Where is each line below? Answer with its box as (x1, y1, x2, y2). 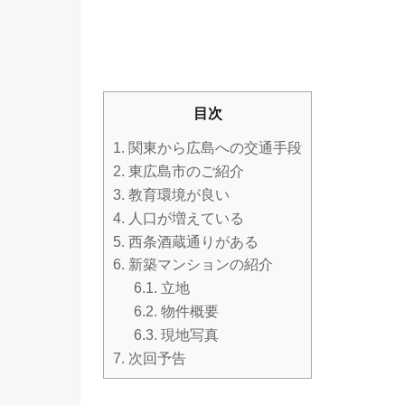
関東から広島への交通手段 (125, 140, 302, 156)
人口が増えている (125, 210, 244, 226)
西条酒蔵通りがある (125, 233, 259, 250)
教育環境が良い (125, 187, 230, 203)
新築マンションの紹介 (125, 257, 273, 273)
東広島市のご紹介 (125, 164, 244, 180)
